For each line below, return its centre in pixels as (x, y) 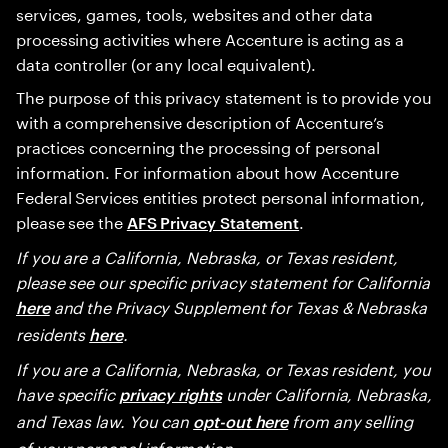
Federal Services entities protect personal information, (220, 195)
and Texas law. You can (105, 419)
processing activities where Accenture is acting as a (210, 37)
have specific (67, 392)
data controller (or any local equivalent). (166, 62)
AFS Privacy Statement (213, 222)
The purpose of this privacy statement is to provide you (224, 95)
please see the (71, 220)
